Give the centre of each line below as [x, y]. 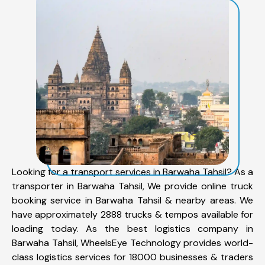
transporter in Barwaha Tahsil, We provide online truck [132, 186]
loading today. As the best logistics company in [132, 228]
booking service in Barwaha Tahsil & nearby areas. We [132, 200]
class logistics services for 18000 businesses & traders [132, 257]
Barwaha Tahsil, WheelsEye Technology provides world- [132, 243]
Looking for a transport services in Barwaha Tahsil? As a [132, 172]
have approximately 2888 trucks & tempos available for [132, 214]
